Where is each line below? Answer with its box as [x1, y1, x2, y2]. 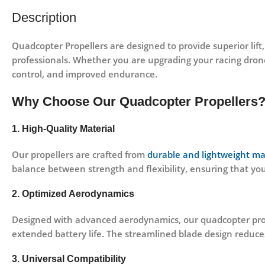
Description [12, 10, 76, 25]
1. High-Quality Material [12, 124, 115, 134]
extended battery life [12, 228, 102, 240]
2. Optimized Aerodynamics [12, 189, 134, 199]
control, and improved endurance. [12, 68, 157, 80]
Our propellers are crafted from [12, 148, 147, 161]
